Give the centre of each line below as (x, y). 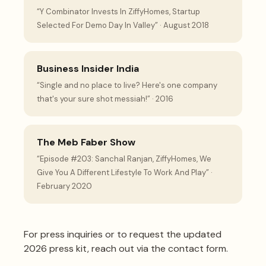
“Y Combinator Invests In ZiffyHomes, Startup (118, 11)
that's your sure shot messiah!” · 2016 (105, 99)
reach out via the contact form (159, 248)
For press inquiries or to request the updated (123, 234)
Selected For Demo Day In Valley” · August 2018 (123, 25)
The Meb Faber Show (86, 142)
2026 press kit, (56, 248)
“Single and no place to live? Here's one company (127, 85)
